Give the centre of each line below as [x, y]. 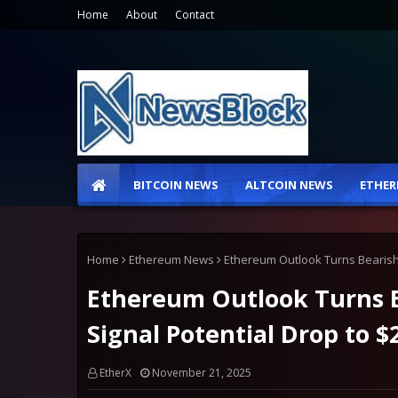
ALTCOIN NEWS [289, 185]
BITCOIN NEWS [176, 185]
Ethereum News [171, 259]
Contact [195, 15]
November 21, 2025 [202, 373]
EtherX [115, 373]
